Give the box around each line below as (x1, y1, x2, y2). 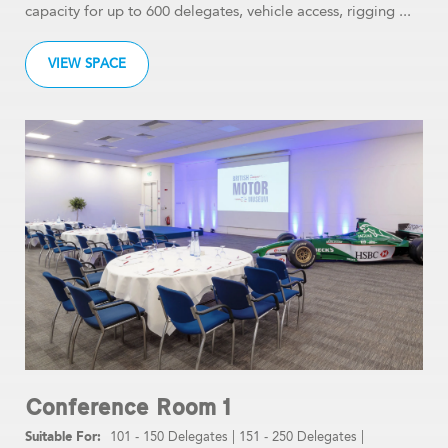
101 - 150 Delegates (110, 429, 228, 444)
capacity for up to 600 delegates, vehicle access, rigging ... (25, 2, 411, 20)
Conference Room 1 (25, 394, 231, 421)
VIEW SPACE (48, 56, 126, 72)
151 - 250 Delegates (239, 429, 357, 444)
